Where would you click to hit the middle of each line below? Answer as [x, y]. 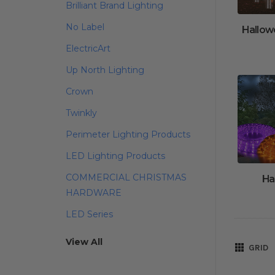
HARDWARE [94, 193]
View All [84, 242]
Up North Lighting [105, 70]
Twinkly [81, 113]
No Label [85, 27]
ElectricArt [88, 48]
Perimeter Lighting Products [128, 134]
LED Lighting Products [115, 156]
